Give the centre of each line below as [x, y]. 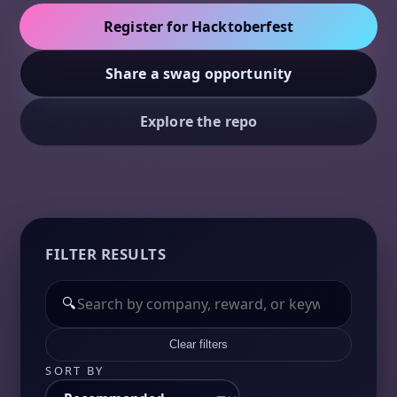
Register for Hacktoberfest [198, 26]
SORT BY [75, 370]
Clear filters [198, 345]
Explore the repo [198, 121]
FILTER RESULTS [106, 253]
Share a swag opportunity [198, 73]
